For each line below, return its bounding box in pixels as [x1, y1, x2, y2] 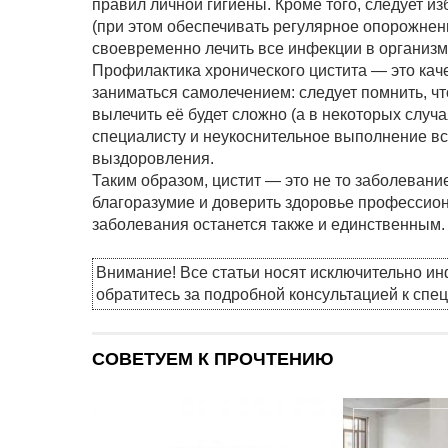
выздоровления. [92, 150, 214, 168]
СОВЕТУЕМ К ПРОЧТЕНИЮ [92, 349, 334, 370]
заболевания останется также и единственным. [92, 216, 445, 234]
